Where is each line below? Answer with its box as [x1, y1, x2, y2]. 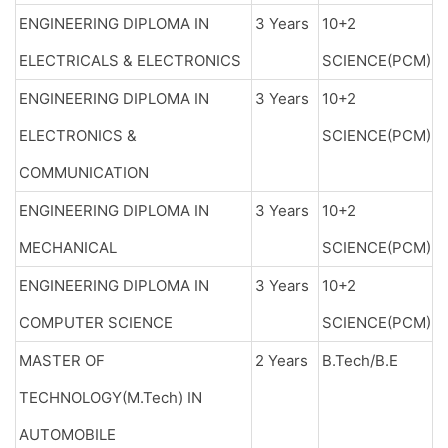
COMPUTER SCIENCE [19, 313, 173, 332]
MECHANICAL [19, 238, 117, 257]
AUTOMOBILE [19, 425, 116, 444]
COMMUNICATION [19, 163, 149, 182]
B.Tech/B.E [322, 351, 398, 370]
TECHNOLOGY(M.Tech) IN [19, 388, 202, 407]
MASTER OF [19, 351, 105, 370]
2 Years [255, 351, 308, 370]
